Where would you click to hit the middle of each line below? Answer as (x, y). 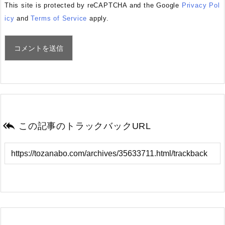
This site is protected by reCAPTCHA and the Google (93, 5)
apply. (98, 18)
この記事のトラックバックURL (85, 126)
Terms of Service (59, 18)
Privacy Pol (201, 5)
